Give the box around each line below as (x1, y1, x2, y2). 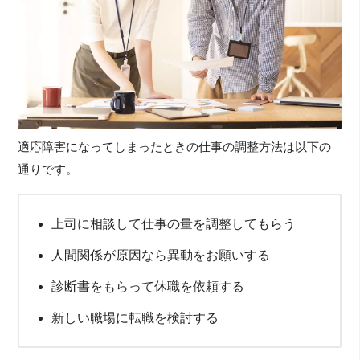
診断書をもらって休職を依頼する (51, 279, 245, 293)
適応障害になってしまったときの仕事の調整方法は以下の (18, 140, 332, 153)
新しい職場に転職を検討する (51, 310, 219, 325)
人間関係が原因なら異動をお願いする (51, 247, 271, 262)
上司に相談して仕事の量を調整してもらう (51, 216, 297, 231)
